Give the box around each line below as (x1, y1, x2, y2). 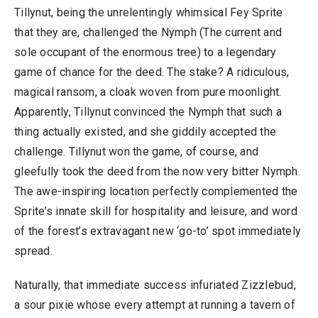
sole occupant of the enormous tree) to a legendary (14, 45, 277, 59)
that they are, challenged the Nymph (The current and (14, 26, 282, 39)
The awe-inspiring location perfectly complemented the (14, 185, 298, 198)
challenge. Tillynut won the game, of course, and (14, 145, 258, 158)
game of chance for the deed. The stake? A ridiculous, (14, 65, 290, 79)
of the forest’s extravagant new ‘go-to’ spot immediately (14, 224, 301, 238)
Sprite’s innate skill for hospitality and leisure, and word (14, 204, 297, 218)
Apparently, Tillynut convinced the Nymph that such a (14, 105, 282, 119)
